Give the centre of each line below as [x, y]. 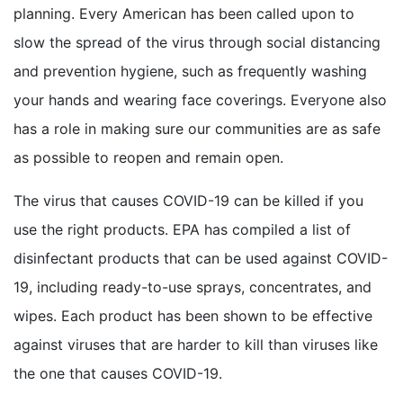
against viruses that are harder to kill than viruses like [196, 344]
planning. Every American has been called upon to [184, 13]
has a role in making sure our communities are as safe [197, 128]
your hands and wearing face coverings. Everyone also [200, 99]
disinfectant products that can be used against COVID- [201, 258]
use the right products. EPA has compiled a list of [182, 229]
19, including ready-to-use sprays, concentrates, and [193, 287]
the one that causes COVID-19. [118, 373]
